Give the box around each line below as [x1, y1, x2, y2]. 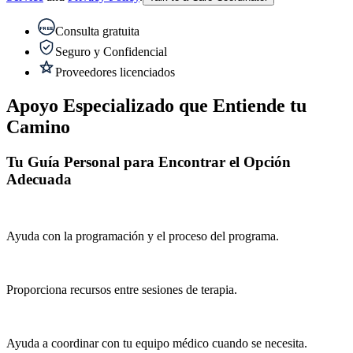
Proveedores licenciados [55, 65, 175, 79]
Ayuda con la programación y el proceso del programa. [6, 229, 279, 243]
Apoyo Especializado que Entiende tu [6, 95, 307, 116]
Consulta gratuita [55, 24, 139, 38]
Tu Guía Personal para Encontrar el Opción [6, 153, 291, 170]
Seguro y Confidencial [55, 44, 167, 58]
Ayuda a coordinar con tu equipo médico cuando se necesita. [6, 336, 307, 351]
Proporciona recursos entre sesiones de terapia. [6, 283, 237, 297]
